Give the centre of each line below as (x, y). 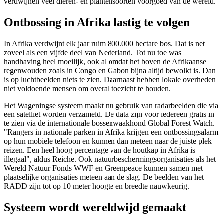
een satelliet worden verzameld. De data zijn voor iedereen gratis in (109, 114)
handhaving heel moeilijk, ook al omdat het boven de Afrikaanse (105, 61)
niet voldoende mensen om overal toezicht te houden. (87, 88)
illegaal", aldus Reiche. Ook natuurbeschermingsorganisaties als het (110, 159)
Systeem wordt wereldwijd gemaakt (95, 207)
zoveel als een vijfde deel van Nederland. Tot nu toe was (93, 52)
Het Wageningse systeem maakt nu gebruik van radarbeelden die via (111, 105)
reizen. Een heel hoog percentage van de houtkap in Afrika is (100, 150)
